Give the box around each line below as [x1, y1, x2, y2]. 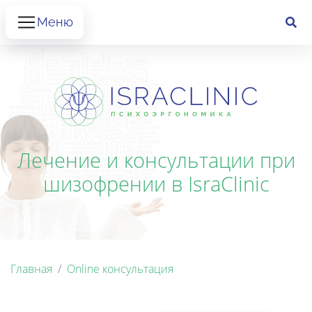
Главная [10, 260, 52, 276]
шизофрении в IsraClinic [42, 169, 270, 197]
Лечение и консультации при [17, 146, 295, 173]
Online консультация [67, 260, 173, 276]
